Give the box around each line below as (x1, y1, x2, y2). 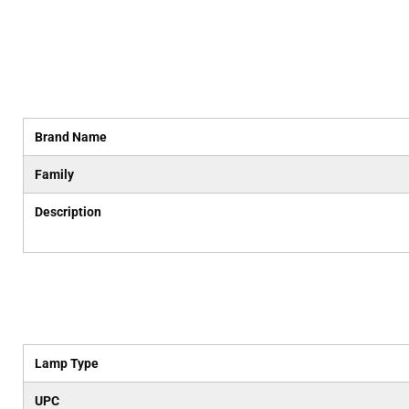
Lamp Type (34, 356, 99, 371)
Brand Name (34, 130, 107, 144)
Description (34, 204, 101, 219)
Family (34, 167, 74, 182)
